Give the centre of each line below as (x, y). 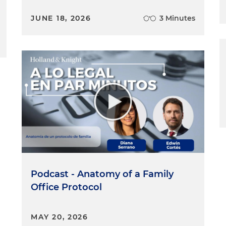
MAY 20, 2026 (60, 217)
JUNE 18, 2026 (61, 18)
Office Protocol (67, 187)
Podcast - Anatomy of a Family (102, 174)
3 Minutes (177, 18)
